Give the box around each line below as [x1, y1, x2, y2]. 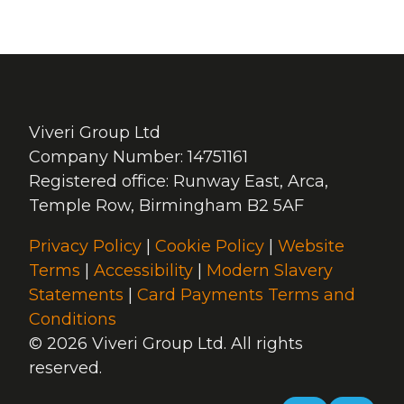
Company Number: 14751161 [29, 147, 248, 168]
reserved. [29, 358, 102, 379]
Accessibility [94, 261, 193, 281]
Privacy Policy [29, 236, 142, 257]
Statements [29, 285, 124, 306]
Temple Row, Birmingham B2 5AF [29, 196, 304, 216]
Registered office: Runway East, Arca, [29, 171, 328, 192]
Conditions [29, 309, 116, 330]
